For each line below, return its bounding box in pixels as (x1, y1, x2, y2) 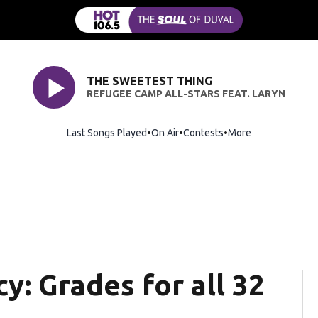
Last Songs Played (67, 126, 147, 138)
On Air (151, 126, 179, 138)
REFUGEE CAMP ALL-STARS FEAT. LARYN (86, 88, 285, 100)
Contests (183, 126, 224, 138)
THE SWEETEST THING (86, 75, 212, 88)
